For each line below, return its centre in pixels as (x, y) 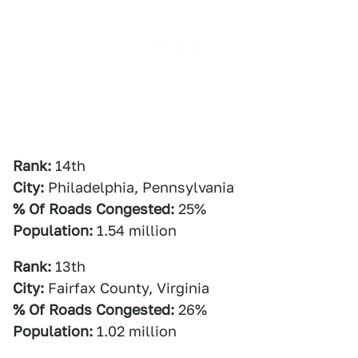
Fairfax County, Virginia (127, 288)
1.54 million (135, 231)
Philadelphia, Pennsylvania (139, 187)
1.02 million (135, 331)
